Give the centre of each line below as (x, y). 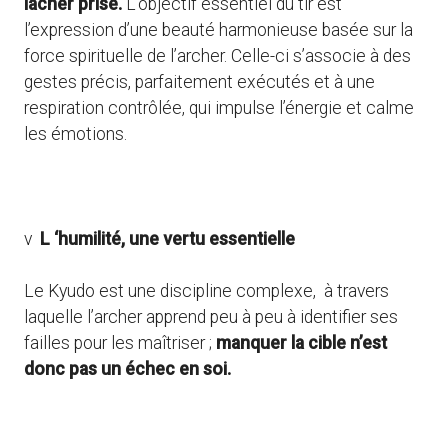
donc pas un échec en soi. (127, 369)
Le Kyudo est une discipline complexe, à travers (206, 291)
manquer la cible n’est (301, 343)
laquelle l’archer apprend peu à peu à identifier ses (211, 317)
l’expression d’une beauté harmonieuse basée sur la (218, 30)
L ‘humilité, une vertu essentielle (167, 238)
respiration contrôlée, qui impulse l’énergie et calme (219, 108)
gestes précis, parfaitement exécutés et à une (199, 82)
